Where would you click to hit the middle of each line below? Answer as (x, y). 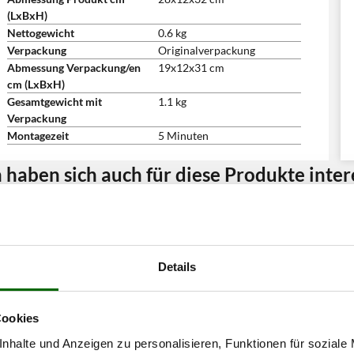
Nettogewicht (41, 33)
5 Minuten (183, 136)
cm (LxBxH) (36, 84)
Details (177, 266)
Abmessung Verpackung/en (74, 68)
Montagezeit (38, 136)
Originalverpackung (207, 50)
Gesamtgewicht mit (55, 102)
